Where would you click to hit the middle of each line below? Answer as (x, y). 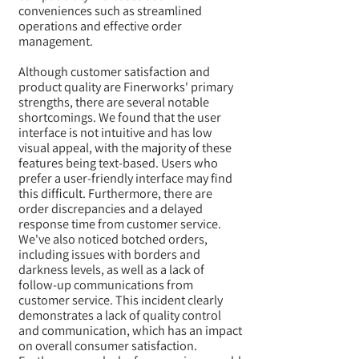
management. (57, 41)
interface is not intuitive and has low (115, 132)
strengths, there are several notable (114, 102)
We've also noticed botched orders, (113, 239)
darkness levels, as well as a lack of (111, 269)
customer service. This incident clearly (121, 300)
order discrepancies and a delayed (111, 208)
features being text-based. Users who (118, 163)
